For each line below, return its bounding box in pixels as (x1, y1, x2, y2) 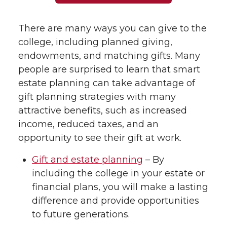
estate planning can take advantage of (18, 78, 195, 89)
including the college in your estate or (32, 168, 205, 179)
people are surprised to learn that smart (18, 64, 200, 75)
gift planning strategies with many (18, 91, 176, 102)
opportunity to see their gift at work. (18, 132, 181, 143)
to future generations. (32, 209, 130, 220)
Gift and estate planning (32, 154, 143, 165)
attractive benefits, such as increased (18, 105, 187, 116)
